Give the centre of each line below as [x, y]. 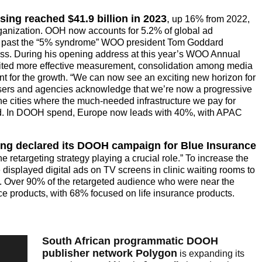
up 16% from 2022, [210, 19]
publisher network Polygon [110, 254]
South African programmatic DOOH [130, 241]
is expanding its [211, 254]
